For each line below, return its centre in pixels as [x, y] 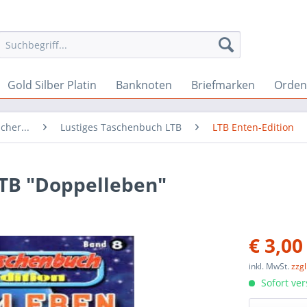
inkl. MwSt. [270, 266]
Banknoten [144, 85]
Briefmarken [223, 85]
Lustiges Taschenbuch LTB [121, 127]
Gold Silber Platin [52, 85]
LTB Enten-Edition [253, 127]
